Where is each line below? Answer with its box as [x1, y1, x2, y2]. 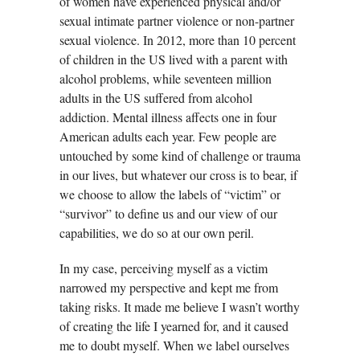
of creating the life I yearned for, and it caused [59, 317, 288, 334]
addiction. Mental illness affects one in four [59, 108, 276, 125]
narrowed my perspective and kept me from [59, 278, 278, 296]
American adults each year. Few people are [59, 127, 276, 145]
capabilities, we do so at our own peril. [59, 223, 254, 241]
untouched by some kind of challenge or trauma [59, 146, 301, 164]
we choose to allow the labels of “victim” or [59, 185, 280, 202]
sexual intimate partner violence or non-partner [59, 11, 294, 29]
